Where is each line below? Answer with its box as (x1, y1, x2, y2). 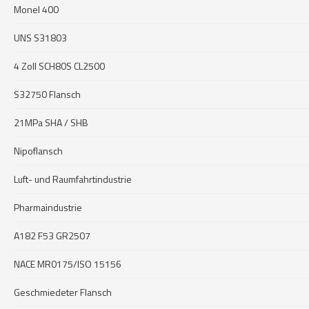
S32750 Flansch (14, 87, 81, 101)
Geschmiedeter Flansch (14, 285, 112, 299)
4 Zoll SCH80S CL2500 (14, 59, 105, 73)
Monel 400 (14, 2, 59, 17)
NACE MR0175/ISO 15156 (14, 257, 121, 271)
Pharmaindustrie (14, 200, 82, 215)
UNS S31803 (14, 30, 67, 45)
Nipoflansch (14, 143, 63, 158)
